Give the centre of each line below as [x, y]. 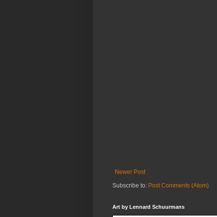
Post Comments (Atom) [178, 185]
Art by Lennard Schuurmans [148, 207]
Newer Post [130, 172]
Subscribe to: [130, 185]
